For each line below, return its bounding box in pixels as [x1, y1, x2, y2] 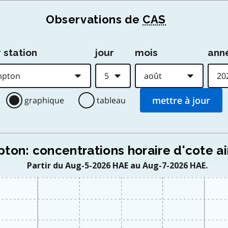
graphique [24, 95, 64, 106]
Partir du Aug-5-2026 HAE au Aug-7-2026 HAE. [26, 161, 208, 170]
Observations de [45, 13, 143, 26]
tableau [96, 95, 126, 106]
